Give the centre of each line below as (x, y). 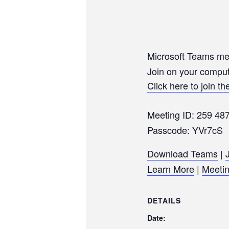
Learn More (171, 169)
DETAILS (164, 201)
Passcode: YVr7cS (185, 130)
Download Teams (183, 154)
